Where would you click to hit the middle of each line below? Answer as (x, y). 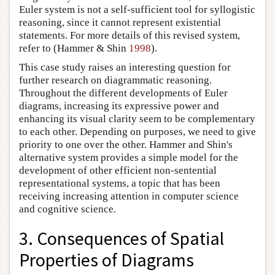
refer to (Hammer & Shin (74, 48)
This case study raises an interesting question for (125, 67)
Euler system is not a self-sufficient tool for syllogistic (137, 9)
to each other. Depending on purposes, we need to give (137, 131)
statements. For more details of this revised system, (130, 35)
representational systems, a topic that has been (120, 183)
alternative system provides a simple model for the (129, 157)
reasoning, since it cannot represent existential (120, 22)
